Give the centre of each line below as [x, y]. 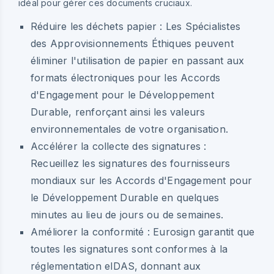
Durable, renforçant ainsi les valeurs [118, 112]
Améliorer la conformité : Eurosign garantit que [143, 231]
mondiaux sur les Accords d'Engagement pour [142, 180]
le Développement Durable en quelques [125, 197]
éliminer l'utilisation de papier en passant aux [138, 60]
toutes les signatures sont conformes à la [129, 249]
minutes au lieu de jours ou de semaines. [127, 214]
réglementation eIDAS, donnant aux [116, 266]
